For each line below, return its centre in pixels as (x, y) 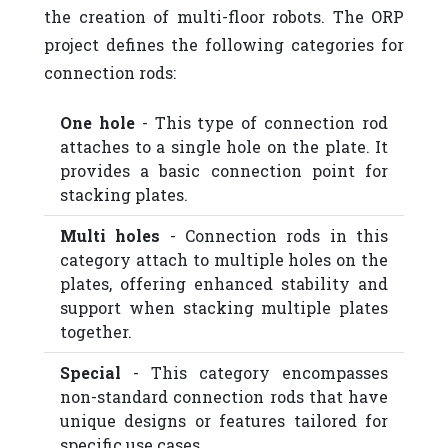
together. (96, 332)
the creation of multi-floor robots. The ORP (224, 17)
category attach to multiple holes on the (224, 260)
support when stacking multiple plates (224, 308)
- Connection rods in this (274, 236)
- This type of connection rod (261, 123)
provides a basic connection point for (224, 171)
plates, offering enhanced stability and (224, 284)
